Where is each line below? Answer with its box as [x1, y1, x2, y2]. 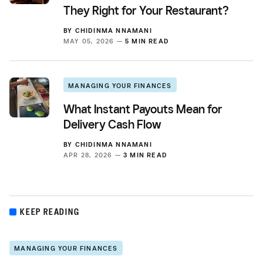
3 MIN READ [123, 151, 167, 160]
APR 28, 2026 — [63, 151, 123, 160]
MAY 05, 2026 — [63, 37, 125, 46]
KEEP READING [20, 206, 80, 218]
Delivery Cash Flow [63, 117, 161, 132]
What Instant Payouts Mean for [63, 102, 222, 117]
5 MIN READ [125, 37, 169, 46]
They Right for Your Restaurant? [63, 4, 228, 18]
